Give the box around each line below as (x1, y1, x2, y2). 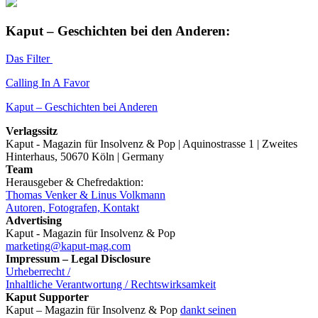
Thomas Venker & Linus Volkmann (6, 188, 165, 201)
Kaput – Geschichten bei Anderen (6, 100, 158, 113)
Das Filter (6, 52, 53, 65)
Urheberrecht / (6, 265, 70, 278)
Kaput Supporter (6, 290, 89, 303)
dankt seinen (180, 303, 236, 316)
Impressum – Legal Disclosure (6, 252, 150, 265)
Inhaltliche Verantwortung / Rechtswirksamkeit (6, 278, 216, 290)
